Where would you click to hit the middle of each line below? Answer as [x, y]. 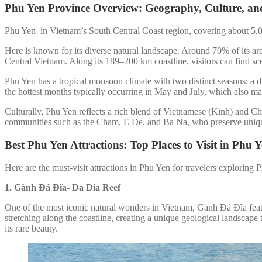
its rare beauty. [31, 228]
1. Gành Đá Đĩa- [37, 187]
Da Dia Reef [96, 187]
